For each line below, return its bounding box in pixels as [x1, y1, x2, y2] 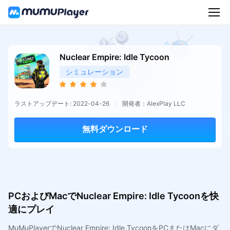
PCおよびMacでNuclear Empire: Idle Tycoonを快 [8, 190, 219, 201]
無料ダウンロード [82, 125, 148, 134]
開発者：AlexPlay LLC [122, 99, 185, 107]
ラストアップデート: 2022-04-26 [14, 99, 109, 107]
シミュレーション [65, 67, 123, 76]
